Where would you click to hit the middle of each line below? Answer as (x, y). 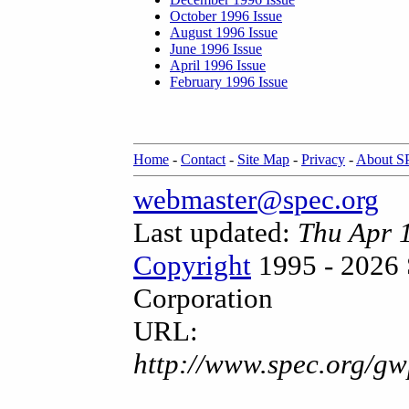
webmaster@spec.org (256, 199)
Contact (203, 159)
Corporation (203, 298)
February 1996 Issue (229, 82)
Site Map (263, 159)
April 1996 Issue (218, 65)
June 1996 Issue (216, 49)
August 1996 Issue (224, 32)
